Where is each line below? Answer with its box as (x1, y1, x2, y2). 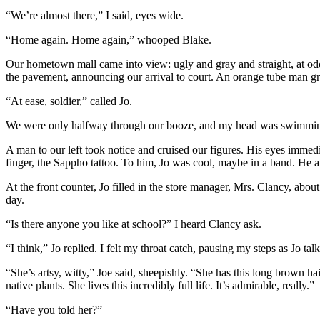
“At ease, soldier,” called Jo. (6, 95, 132, 108)
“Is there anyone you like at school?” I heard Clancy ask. (6, 218, 261, 231)
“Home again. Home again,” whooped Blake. (6, 34, 211, 46)
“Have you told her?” (6, 304, 102, 316)
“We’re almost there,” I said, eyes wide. (6, 9, 184, 22)
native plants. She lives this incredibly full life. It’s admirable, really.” (6, 279, 314, 292)
